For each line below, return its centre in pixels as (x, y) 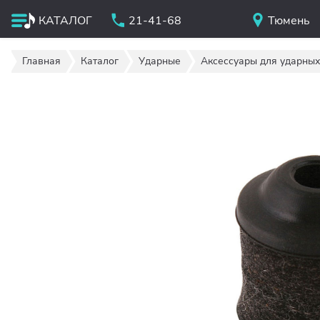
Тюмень (289, 21)
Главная (41, 61)
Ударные (160, 61)
